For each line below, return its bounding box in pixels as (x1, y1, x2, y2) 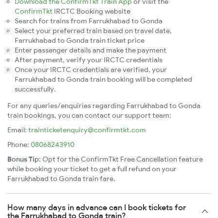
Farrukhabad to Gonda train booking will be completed (15, 75, 192, 84)
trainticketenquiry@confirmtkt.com (28, 126, 146, 135)
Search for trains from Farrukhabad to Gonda (15, 17, 163, 26)
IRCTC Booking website (53, 7, 130, 16)
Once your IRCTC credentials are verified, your (15, 65, 167, 74)
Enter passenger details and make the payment (15, 46, 166, 55)
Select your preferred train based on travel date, (15, 26, 172, 36)
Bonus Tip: (7, 155, 41, 164)
